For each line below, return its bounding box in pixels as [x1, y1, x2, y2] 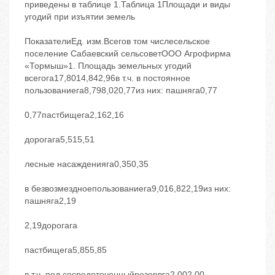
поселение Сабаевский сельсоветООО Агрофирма [25, 48, 231, 59]
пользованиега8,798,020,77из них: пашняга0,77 [25, 85, 217, 96]
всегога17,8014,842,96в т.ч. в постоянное [25, 73, 190, 83]
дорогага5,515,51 [25, 134, 95, 145]
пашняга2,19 [25, 196, 76, 206]
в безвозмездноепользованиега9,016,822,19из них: [25, 184, 231, 194]
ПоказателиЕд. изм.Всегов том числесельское [25, 36, 210, 47]
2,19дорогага [25, 220, 77, 231]
